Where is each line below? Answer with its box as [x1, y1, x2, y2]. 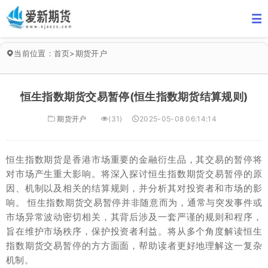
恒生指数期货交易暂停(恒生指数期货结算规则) [20, 90, 248, 103]
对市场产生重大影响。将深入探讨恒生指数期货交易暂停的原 [6, 168, 262, 179]
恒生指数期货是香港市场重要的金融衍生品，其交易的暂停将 [6, 154, 262, 165]
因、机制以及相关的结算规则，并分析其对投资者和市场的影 [6, 182, 262, 194]
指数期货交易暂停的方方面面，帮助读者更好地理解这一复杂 [6, 240, 262, 251]
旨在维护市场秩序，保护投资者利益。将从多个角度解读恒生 [6, 226, 262, 237]
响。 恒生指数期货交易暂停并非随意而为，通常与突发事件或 [6, 197, 262, 208]
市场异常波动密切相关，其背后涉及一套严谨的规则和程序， [6, 211, 262, 223]
